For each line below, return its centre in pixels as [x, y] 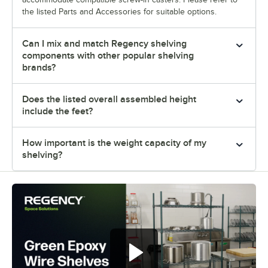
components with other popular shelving [108, 55]
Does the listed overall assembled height [109, 99]
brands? [39, 67]
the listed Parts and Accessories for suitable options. [119, 11]
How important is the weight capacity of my [114, 143]
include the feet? [57, 111]
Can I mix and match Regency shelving [104, 43]
